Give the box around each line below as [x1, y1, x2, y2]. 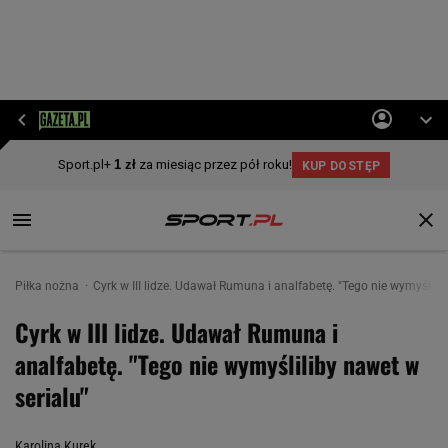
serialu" [15, 378, 89, 414]
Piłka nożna [15, 279, 82, 293]
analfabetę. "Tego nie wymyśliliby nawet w [15, 346, 419, 382]
